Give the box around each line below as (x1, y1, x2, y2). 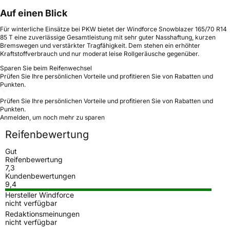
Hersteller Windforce (5, 190, 74, 199)
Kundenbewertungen (5, 171, 75, 180)
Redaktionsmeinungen (5, 209, 80, 218)
